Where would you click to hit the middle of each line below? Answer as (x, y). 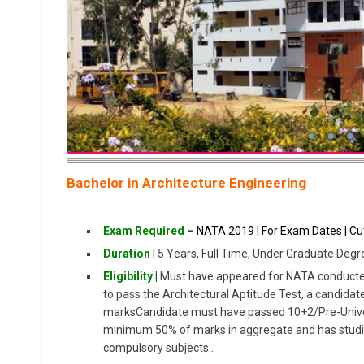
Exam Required (144, 231)
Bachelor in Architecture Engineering (188, 183)
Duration (127, 254)
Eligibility (128, 277)
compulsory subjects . (158, 348)
